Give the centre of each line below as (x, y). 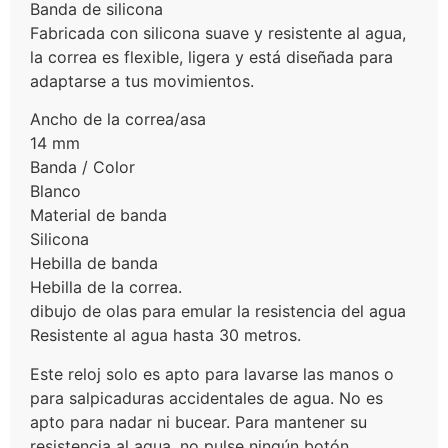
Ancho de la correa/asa (118, 119)
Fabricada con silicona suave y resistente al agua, (218, 32)
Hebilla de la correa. (106, 287)
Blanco (55, 191)
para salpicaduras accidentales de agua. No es (206, 397)
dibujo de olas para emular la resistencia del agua (218, 311)
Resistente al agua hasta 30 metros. (165, 335)
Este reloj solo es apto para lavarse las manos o (212, 373)
